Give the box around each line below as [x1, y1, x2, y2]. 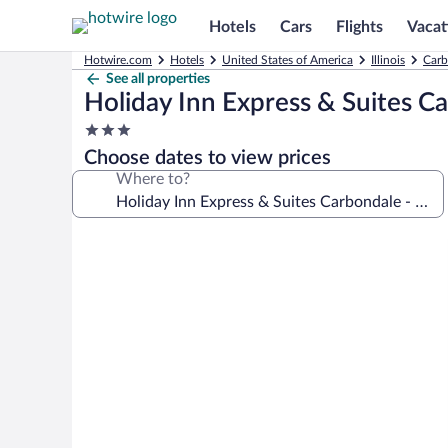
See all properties [106, 72, 210, 86]
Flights [336, 18, 383, 35]
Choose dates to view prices [84, 148, 331, 168]
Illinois [371, 54, 405, 66]
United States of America [222, 54, 353, 66]
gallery [71, 256, 142, 280]
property [83, 160, 144, 176]
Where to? [116, 171, 190, 187]
